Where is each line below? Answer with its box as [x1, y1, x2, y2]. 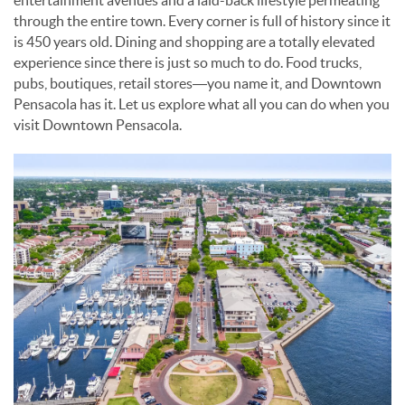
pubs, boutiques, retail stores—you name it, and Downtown [14, 75, 381, 91]
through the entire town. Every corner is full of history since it [14, 13, 391, 29]
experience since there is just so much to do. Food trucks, [14, 54, 362, 71]
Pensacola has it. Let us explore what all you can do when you [14, 96, 390, 112]
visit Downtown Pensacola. [14, 117, 182, 133]
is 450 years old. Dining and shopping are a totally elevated [14, 33, 375, 50]
